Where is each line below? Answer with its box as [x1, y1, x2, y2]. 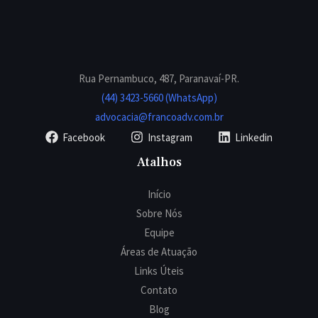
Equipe [143, 226, 175, 239]
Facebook [62, 130, 105, 144]
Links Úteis [134, 264, 184, 278]
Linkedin [235, 130, 273, 144]
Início [147, 187, 171, 201]
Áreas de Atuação [121, 245, 197, 258]
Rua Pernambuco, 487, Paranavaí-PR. [79, 72, 239, 85]
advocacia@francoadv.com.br [94, 110, 224, 124]
